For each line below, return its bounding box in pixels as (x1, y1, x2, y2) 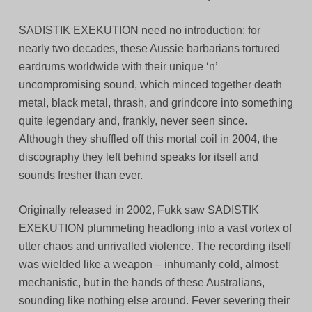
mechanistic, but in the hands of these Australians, (18, 276, 265, 289)
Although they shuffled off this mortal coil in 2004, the (18, 133, 278, 146)
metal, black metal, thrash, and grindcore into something (18, 97, 293, 109)
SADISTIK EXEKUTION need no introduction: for (18, 24, 260, 37)
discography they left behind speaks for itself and (18, 151, 258, 164)
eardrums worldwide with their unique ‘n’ (18, 61, 217, 73)
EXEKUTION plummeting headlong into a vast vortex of (18, 222, 292, 235)
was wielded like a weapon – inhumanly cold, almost (18, 258, 278, 271)
